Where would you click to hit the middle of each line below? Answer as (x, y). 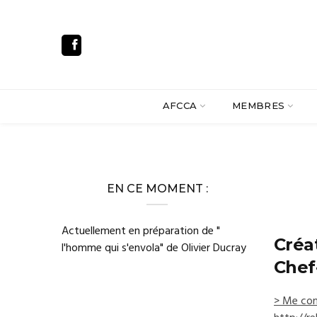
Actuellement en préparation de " (141, 231)
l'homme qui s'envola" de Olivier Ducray (154, 248)
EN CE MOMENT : (157, 189)
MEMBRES (258, 105)
